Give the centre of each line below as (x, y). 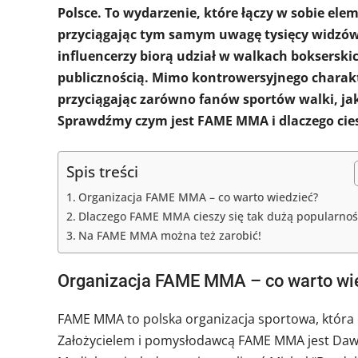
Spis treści (102, 171)
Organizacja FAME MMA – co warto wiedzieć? (198, 197)
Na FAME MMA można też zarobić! (169, 235)
